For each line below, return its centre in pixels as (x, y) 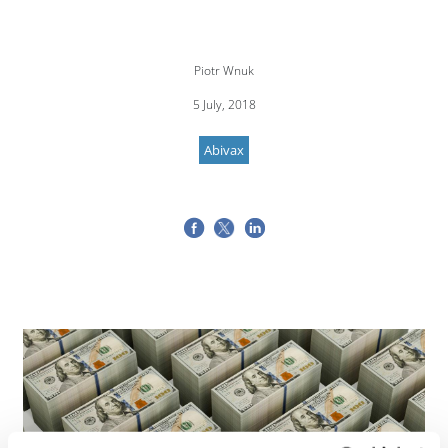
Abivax (224, 149)
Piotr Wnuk (224, 70)
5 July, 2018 (224, 104)
